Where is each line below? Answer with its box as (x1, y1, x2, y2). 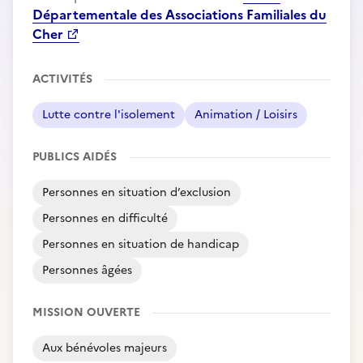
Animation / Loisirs (194, 106, 297, 123)
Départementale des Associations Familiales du (32, 5, 327, 24)
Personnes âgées (42, 262, 132, 279)
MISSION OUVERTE (32, 304, 140, 321)
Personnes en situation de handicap (42, 236, 239, 253)
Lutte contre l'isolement (42, 106, 175, 123)
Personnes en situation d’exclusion (42, 184, 231, 201)
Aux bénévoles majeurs (42, 340, 167, 357)
